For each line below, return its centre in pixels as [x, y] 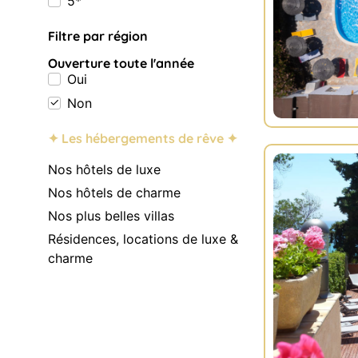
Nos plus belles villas [111, 215]
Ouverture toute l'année [121, 64]
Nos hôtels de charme [114, 192]
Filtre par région [98, 36]
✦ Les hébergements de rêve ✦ [143, 139]
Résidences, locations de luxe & [143, 239]
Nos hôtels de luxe [104, 169]
